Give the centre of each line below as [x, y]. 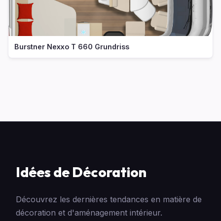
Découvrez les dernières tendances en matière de [109, 199]
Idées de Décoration [81, 172]
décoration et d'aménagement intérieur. [89, 212]
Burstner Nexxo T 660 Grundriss [72, 46]
